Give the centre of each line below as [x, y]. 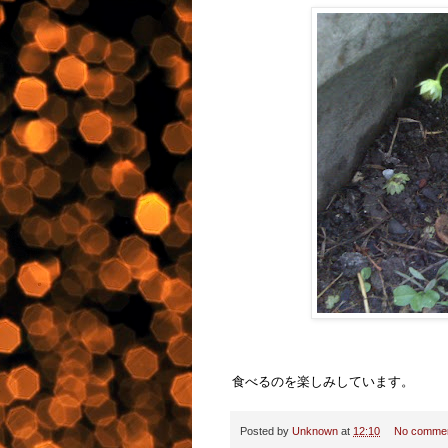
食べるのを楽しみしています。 [323, 382]
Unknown [315, 430]
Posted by [266, 430]
